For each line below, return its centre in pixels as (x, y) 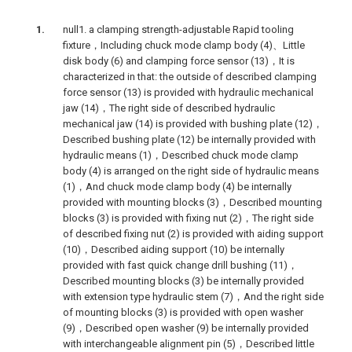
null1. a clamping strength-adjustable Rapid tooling (178, 29)
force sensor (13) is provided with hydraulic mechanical (188, 92)
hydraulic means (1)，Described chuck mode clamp (181, 155)
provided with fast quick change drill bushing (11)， (180, 265)
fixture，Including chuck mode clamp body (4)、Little (184, 45)
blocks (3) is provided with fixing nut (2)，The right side (188, 218)
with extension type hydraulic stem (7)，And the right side (193, 297)
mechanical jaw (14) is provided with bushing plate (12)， (193, 124)
